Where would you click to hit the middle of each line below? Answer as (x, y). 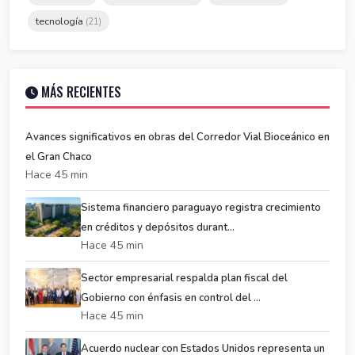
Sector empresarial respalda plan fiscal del (184, 278)
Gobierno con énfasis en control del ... (171, 298)
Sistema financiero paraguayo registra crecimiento (201, 207)
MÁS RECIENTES (80, 92)
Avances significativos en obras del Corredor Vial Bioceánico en (177, 137)
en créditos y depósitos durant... (158, 227)
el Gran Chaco (59, 157)
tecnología (61, 21)
